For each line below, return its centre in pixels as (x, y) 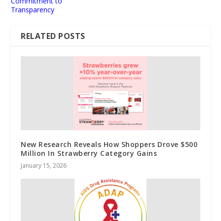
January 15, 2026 (44, 166)
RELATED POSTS (53, 36)
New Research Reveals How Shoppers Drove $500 (109, 145)
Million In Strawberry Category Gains (89, 153)
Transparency (33, 10)
